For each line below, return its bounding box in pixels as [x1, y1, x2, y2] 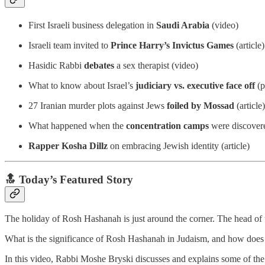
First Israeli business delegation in [28, 20, 156, 31]
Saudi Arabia [156, 20, 209, 31]
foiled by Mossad [167, 101, 234, 111]
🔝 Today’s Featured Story [5, 173, 133, 186]
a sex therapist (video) [114, 60, 198, 71]
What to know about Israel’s [28, 80, 135, 91]
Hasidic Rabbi [28, 60, 82, 71]
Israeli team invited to [28, 40, 111, 51]
